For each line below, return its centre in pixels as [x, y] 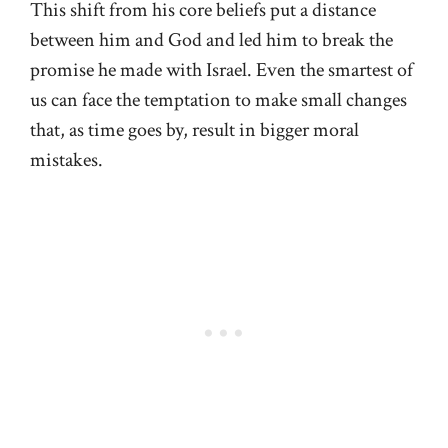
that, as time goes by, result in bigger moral [194, 130]
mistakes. [66, 160]
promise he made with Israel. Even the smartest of [221, 70]
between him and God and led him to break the [211, 40]
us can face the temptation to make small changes [218, 100]
